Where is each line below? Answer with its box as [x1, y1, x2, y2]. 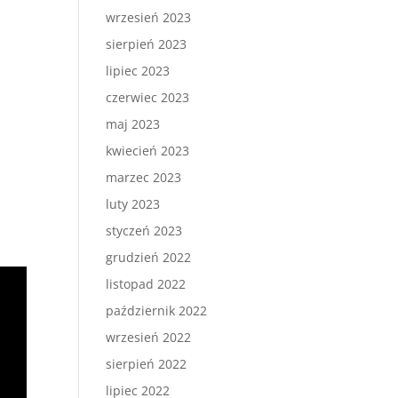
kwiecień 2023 [106, 142, 190, 159]
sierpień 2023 [106, 36, 187, 52]
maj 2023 [106, 115, 161, 132]
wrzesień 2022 [106, 329, 192, 346]
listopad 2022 [106, 275, 187, 292]
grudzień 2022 [106, 249, 192, 266]
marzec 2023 [106, 169, 182, 186]
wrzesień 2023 [106, 9, 192, 26]
